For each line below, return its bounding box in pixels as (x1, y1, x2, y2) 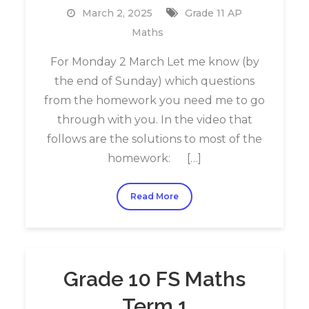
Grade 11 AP (185, 7, 242, 19)
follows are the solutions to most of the (47, 132, 262, 146)
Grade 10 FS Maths (63, 267, 246, 291)
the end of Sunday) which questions (54, 74, 255, 88)
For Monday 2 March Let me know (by (50, 55, 259, 68)
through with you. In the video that (57, 113, 252, 126)
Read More (130, 191, 179, 201)
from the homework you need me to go (44, 94, 265, 107)
